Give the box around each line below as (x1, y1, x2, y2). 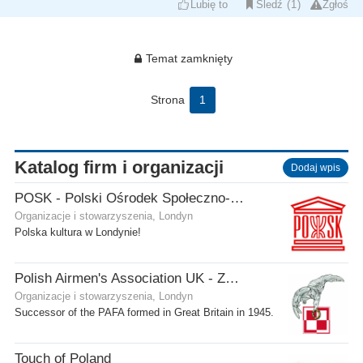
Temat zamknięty (146, 51, 233, 65)
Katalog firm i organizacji (15, 156, 224, 177)
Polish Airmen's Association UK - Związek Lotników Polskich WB (225, 270, 239, 286)
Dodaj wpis (291, 161, 340, 173)
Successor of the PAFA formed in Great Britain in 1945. (15, 306, 274, 318)
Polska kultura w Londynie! (15, 226, 141, 238)
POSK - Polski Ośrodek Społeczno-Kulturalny (230, 190, 244, 206)
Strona (150, 92, 185, 106)
